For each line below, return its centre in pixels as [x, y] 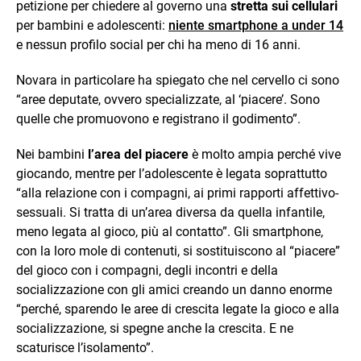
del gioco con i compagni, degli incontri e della [147, 270]
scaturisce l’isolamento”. [85, 347]
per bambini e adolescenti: [92, 25]
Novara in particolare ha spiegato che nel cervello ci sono [178, 80]
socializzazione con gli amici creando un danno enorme [174, 289]
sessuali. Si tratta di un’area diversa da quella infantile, [170, 212]
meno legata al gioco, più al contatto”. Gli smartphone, [170, 231]
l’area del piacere [138, 154]
